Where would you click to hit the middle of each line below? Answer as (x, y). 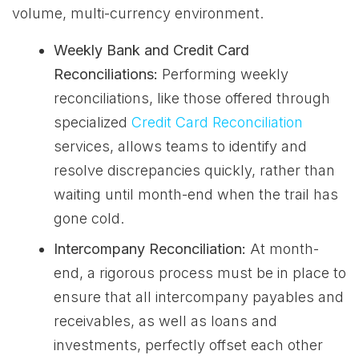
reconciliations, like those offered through (192, 98)
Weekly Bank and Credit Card (151, 50)
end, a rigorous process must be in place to (200, 273)
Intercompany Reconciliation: (150, 249)
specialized (93, 122)
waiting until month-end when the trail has (196, 194)
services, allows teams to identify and (180, 146)
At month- (282, 249)
